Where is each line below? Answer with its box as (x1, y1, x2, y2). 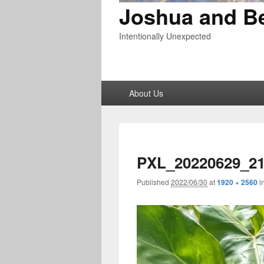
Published (137, 176, 171, 187)
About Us (128, 87, 163, 99)
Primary (101, 79, 133, 93)
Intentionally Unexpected (119, 29, 211, 42)
